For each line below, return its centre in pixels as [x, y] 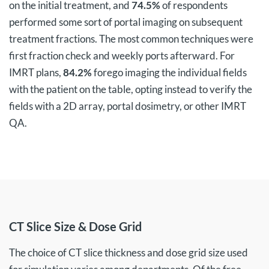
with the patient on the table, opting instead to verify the [131, 89]
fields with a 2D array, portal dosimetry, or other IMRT [128, 106]
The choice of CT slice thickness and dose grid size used [128, 252]
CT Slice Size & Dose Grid [75, 226]
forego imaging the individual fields [169, 72]
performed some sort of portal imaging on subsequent [126, 22]
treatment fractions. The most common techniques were [131, 39]
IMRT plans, [36, 72]
